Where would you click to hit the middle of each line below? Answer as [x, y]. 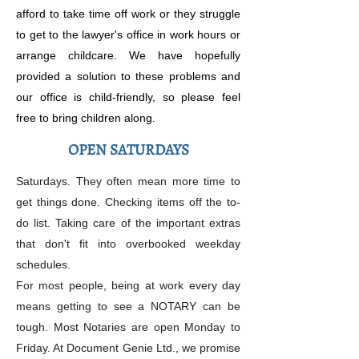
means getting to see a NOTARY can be [128, 306]
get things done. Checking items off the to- [128, 202]
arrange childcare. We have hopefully [128, 55]
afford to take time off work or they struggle [128, 14]
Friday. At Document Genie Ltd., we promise [128, 348]
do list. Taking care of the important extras [128, 223]
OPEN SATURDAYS [128, 150]
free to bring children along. [86, 118]
